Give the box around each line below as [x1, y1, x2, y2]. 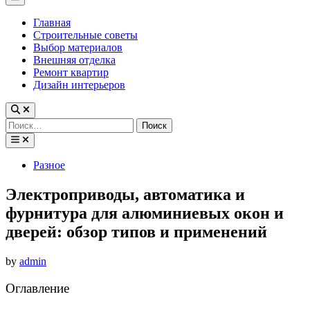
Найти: [5, 117, 38, 129]
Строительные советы [33, 29, 138, 42]
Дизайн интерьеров [33, 79, 125, 91]
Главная [33, 17, 71, 29]
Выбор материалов [33, 42, 122, 54]
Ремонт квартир [33, 66, 109, 79]
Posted [5, 158, 34, 170]
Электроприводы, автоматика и [6, 185, 245, 203]
